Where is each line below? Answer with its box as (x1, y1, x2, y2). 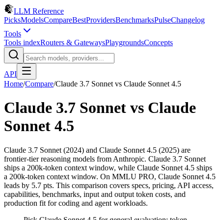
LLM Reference (14, 7, 64, 15)
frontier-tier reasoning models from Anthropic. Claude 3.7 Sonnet (4, 154, 206, 163)
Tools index (4, 38, 40, 47)
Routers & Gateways (40, 38, 105, 47)
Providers (86, 16, 115, 24)
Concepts (144, 38, 173, 47)
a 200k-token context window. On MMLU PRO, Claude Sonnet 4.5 (4, 172, 216, 181)
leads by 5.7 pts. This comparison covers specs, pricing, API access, (4, 181, 214, 190)
